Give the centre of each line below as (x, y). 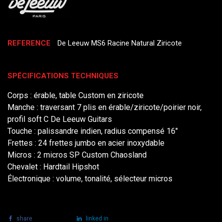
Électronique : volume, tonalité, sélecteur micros (90, 178)
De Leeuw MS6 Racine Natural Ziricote (120, 43)
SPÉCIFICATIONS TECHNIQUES (63, 76)
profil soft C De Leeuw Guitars (60, 119)
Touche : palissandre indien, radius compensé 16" (93, 131)
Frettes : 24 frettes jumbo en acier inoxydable (86, 143)
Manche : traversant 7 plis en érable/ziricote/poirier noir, (105, 107)
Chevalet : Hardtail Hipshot (53, 166)
